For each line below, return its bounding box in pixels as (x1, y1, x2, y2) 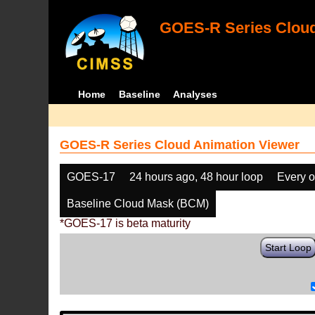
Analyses (173, 89, 218, 100)
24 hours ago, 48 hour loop (129, 171, 264, 183)
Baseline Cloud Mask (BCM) (67, 198, 210, 210)
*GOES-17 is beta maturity (60, 217, 191, 229)
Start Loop (265, 242, 312, 253)
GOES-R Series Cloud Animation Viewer (60, 138, 300, 152)
